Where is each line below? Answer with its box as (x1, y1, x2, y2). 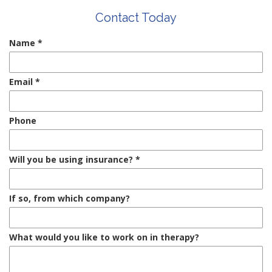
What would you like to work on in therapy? (9, 231, 199, 243)
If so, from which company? (9, 192, 130, 204)
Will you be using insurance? (9, 153, 135, 165)
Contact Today (95, 10, 177, 25)
